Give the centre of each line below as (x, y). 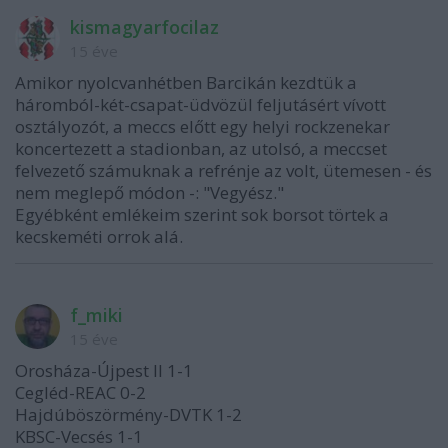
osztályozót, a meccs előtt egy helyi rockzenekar (202, 126)
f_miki (96, 315)
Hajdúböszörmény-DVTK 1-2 (128, 414)
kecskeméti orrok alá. (99, 236)
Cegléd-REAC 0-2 (80, 392)
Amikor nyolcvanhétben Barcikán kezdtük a (186, 82)
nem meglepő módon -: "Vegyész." (149, 192)
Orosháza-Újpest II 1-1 (104, 370)
